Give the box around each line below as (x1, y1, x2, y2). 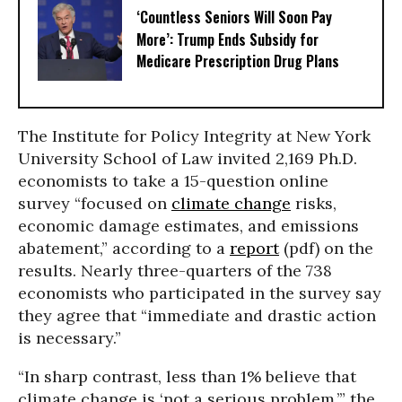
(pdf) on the (279, 238, 373, 258)
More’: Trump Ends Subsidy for (136, 29, 319, 51)
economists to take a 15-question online (18, 170, 328, 191)
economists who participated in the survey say (18, 283, 381, 303)
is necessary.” (18, 328, 121, 348)
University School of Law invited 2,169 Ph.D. (18, 148, 357, 169)
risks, (291, 193, 336, 214)
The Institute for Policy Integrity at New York (18, 126, 371, 146)
